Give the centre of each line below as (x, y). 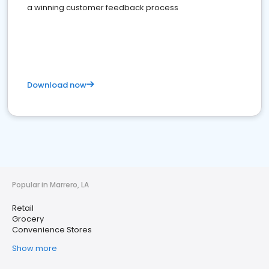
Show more (35, 248)
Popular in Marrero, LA (50, 185)
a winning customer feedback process (103, 8)
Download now (57, 85)
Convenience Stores (52, 230)
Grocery (28, 219)
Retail (23, 208)
